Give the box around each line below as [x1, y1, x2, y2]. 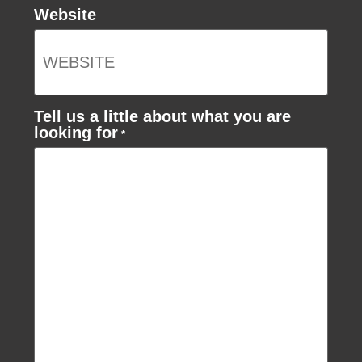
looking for [34, 124, 119, 142]
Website [34, 5, 97, 23]
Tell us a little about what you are [34, 107, 292, 126]
